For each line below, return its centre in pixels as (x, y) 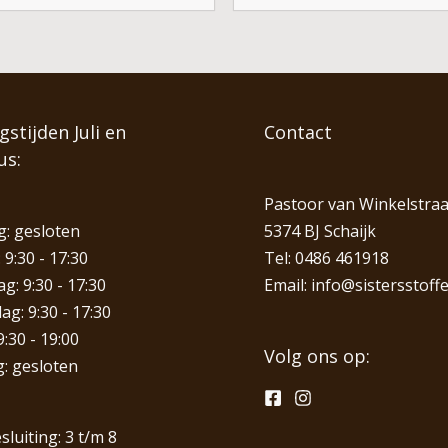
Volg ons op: (316, 356)
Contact (297, 131)
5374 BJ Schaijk (319, 230)
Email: (287, 284)
